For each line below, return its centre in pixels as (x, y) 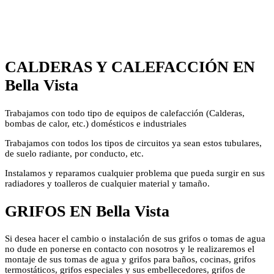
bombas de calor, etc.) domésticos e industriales (96, 124)
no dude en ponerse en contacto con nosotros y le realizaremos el (130, 249)
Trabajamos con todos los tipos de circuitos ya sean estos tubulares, (133, 143)
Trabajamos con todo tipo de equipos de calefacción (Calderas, (125, 113)
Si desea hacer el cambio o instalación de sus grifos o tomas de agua (135, 239)
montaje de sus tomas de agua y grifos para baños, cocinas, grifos (130, 260)
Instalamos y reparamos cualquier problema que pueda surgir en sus (135, 173)
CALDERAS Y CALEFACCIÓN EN (130, 67)
